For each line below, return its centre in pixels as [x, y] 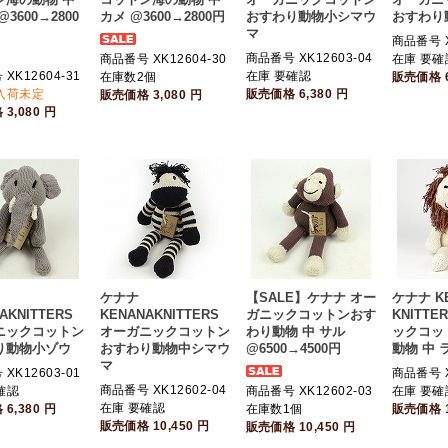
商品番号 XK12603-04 [309, 58]
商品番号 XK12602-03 [309, 391]
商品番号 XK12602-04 [163, 390]
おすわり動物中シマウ [164, 348]
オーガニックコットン [164, 331]
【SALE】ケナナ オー [310, 297]
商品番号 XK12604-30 [163, 59]
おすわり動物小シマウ [310, 16]
